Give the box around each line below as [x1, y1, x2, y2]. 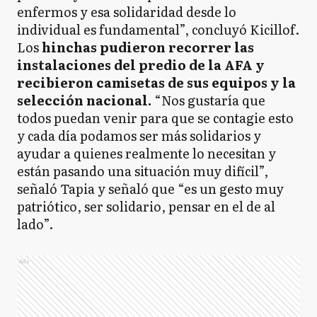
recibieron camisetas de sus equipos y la [17, 73, 296, 92]
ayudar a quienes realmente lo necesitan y [17, 144, 276, 163]
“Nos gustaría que [151, 91, 265, 110]
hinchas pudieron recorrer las [42, 38, 254, 57]
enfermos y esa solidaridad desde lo [17, 2, 236, 21]
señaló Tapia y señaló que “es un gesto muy [17, 179, 284, 198]
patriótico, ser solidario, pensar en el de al [17, 197, 275, 216]
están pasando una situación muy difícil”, [17, 161, 268, 180]
